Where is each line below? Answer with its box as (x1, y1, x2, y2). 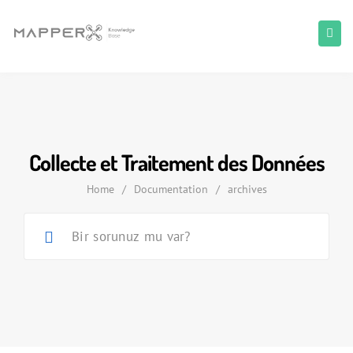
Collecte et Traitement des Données (28, 148, 325, 176)
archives (227, 182, 267, 196)
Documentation (133, 182, 208, 196)
